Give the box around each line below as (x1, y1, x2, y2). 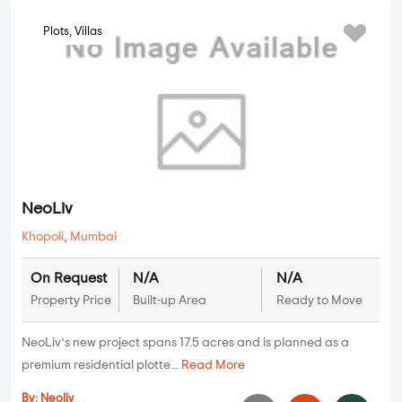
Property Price (31, 294, 111, 308)
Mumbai (70, 231, 117, 244)
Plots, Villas (43, 26, 102, 39)
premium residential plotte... (22, 359, 181, 372)
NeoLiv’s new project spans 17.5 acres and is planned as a (22, 336, 349, 350)
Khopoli (22, 231, 64, 244)
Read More (181, 359, 245, 372)
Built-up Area (132, 294, 206, 308)
